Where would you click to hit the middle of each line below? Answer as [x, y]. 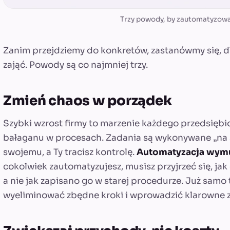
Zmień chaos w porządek [88, 101]
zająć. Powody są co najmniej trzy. [75, 65]
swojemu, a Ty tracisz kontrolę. [70, 152]
